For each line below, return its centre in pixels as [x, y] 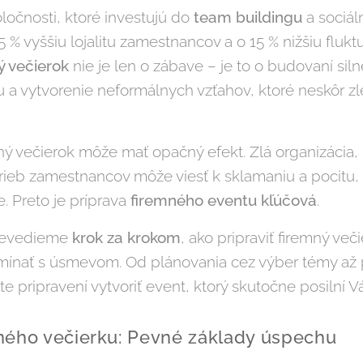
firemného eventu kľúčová [224, 201]
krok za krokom [126, 238]
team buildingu [248, 17]
